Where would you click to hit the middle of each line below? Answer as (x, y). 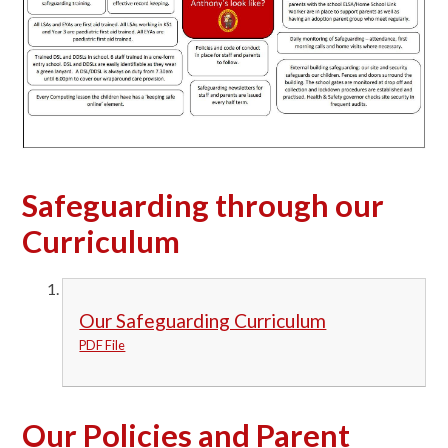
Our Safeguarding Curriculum (203, 320)
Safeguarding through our (203, 205)
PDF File (102, 344)
